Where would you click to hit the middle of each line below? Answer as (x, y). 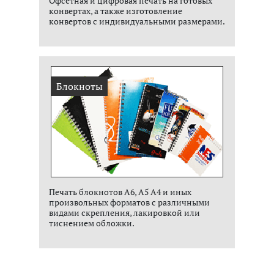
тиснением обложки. (92, 223)
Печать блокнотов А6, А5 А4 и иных (120, 192)
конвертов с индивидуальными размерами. (137, 21)
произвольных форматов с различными (129, 202)
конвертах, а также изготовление (116, 11)
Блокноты (80, 86)
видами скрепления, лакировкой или (124, 213)
